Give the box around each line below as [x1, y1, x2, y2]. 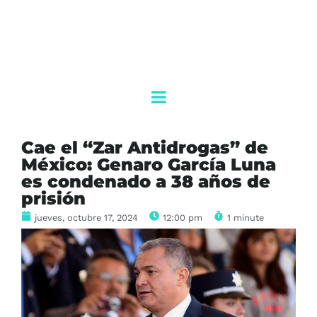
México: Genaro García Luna [21, 154, 276, 175]
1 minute [227, 212, 264, 224]
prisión [21, 188, 86, 209]
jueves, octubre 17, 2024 [35, 212, 138, 224]
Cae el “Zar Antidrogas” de [21, 137, 268, 158]
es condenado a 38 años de [21, 171, 270, 192]
